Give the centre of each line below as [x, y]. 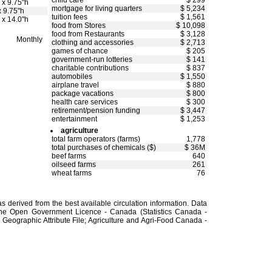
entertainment [74, 119]
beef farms [69, 156]
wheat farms [72, 173]
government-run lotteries [92, 59]
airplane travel [75, 85]
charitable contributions [90, 68]
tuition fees [70, 17]
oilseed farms [74, 165]
